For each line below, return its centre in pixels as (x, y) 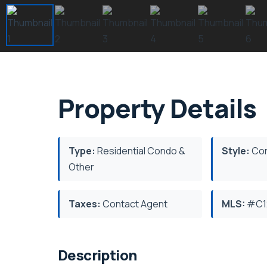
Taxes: (85, 204)
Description (97, 255)
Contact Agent (134, 204)
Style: (236, 151)
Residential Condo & (140, 151)
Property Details (157, 108)
